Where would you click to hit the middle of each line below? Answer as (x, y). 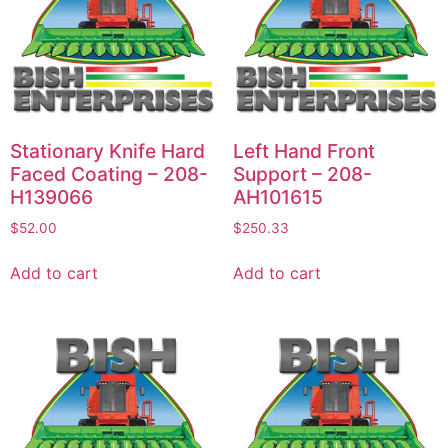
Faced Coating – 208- (109, 173)
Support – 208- (302, 173)
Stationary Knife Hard (107, 150)
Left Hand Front (303, 150)
